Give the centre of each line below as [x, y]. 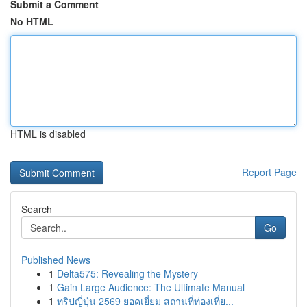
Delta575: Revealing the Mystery [127, 273]
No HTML [32, 21]
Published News [56, 260]
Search [37, 209]
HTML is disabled [48, 134]
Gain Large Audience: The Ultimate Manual [151, 287]
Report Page [269, 172]
